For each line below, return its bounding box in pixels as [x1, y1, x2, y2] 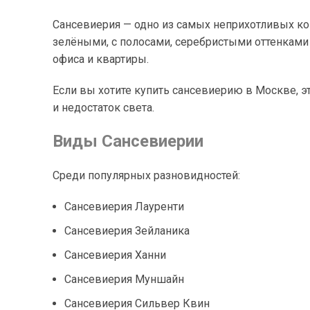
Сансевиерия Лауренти [64, 199, 184, 213]
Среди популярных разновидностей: [53, 168, 240, 182]
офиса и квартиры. [53, 52, 149, 66]
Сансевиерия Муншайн [64, 272, 184, 286]
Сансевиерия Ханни [64, 248, 166, 262]
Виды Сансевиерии [53, 131, 203, 151]
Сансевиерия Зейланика [64, 224, 190, 237]
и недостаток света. [53, 100, 154, 114]
